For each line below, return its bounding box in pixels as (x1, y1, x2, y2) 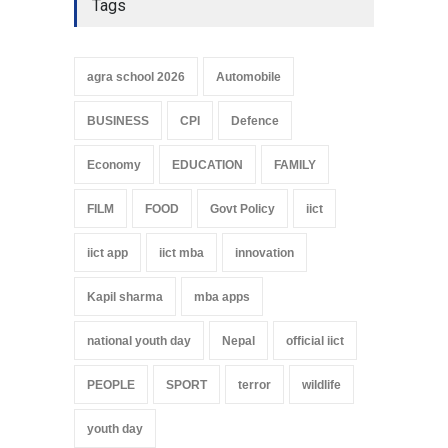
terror (238, 377, 271, 392)
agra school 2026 (87, 69, 185, 84)
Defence (231, 113, 279, 128)
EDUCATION (172, 157, 243, 172)
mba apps (194, 289, 250, 304)
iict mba (159, 245, 204, 260)
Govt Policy (210, 201, 275, 216)
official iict (286, 333, 344, 348)
